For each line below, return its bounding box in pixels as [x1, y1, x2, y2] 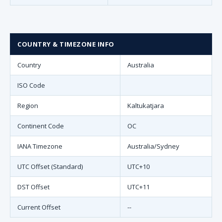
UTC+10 [127, 162, 150, 171]
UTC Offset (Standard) [17, 162, 83, 171]
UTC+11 [127, 182, 150, 191]
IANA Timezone [17, 142, 62, 151]
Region [17, 101, 38, 110]
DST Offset [17, 182, 50, 191]
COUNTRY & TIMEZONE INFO [17, 40, 114, 49]
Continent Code [17, 121, 64, 130]
